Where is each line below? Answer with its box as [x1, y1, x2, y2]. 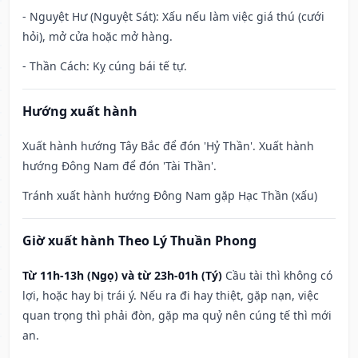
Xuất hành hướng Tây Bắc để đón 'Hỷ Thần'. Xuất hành [22, 138, 314, 154]
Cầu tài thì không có [225, 268, 332, 284]
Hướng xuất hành [22, 102, 137, 121]
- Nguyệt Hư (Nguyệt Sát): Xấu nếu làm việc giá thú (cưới [22, 9, 324, 25]
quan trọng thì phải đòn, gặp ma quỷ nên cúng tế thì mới [22, 308, 332, 324]
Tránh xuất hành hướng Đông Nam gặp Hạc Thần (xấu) [22, 188, 317, 204]
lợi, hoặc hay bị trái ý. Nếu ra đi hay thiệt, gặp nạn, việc [22, 288, 319, 304]
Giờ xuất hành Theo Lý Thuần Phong [22, 232, 257, 250]
